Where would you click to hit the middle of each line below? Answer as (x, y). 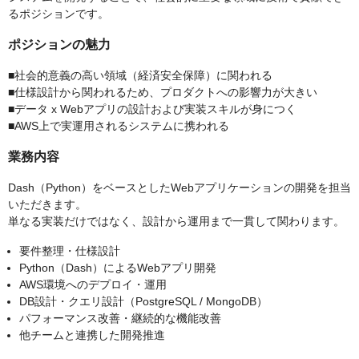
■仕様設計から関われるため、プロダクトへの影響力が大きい (163, 93)
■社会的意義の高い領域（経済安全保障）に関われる (140, 76)
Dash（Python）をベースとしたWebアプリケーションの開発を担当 (179, 188)
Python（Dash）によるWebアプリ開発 (118, 268)
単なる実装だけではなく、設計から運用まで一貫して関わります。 (176, 222)
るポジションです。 (58, 14)
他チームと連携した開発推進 (92, 335)
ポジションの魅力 (59, 45)
